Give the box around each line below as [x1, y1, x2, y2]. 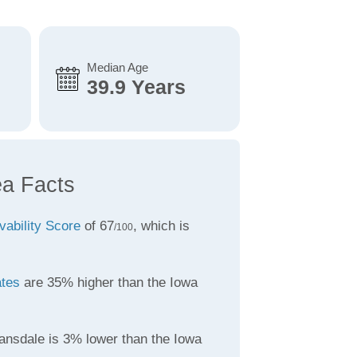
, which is [132, 218, 190, 233]
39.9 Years [86, 76, 186, 98]
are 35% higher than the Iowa [19, 275, 198, 290]
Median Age [86, 61, 148, 74]
